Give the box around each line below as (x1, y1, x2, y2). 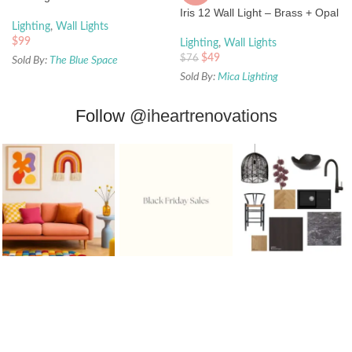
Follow (75, 105, 130, 126)
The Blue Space (49, 54, 118, 66)
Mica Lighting (218, 71, 278, 82)
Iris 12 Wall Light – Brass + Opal (180, 5, 339, 19)
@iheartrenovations (129, 105, 277, 126)
